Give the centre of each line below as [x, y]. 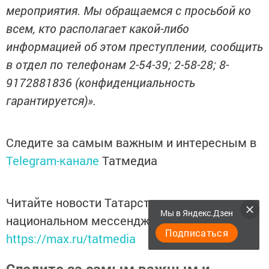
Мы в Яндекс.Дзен [197, 213]
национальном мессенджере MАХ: [104, 221]
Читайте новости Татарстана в [92, 203]
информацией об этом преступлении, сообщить [134, 47]
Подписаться [197, 233]
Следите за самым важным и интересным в [131, 143]
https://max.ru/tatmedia [71, 239]
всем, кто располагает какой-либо [98, 29]
